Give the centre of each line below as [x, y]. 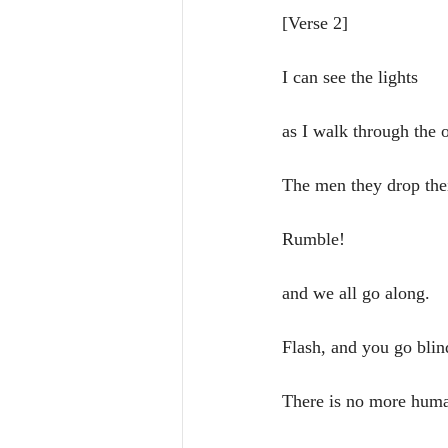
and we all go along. [356, 293]
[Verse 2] [315, 23]
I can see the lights [352, 77]
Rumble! [316, 239]
